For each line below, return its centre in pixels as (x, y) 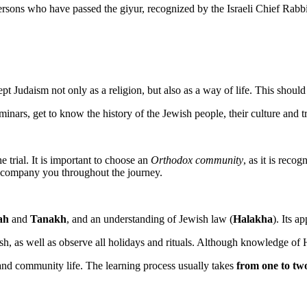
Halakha (253, 219)
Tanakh (48, 219)
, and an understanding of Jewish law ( (150, 219)
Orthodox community (197, 160)
